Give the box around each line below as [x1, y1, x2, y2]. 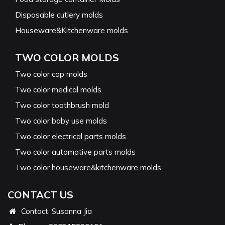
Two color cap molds [15, 69, 87, 79]
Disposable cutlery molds [15, 10, 103, 20]
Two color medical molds [15, 84, 101, 94]
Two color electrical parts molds [15, 131, 126, 141]
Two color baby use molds [15, 116, 107, 126]
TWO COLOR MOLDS [15, 51, 119, 64]
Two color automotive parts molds [15, 147, 136, 157]
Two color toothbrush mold [15, 100, 109, 110]
